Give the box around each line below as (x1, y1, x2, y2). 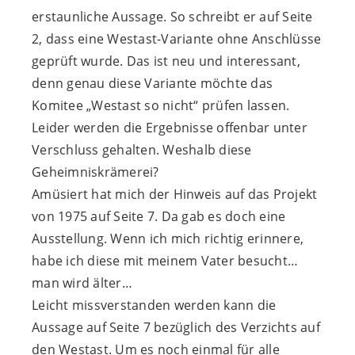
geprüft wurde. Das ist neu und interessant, (32, 52, 300, 71)
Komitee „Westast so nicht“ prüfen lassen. (32, 97, 290, 115)
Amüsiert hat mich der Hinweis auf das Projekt (32, 185, 318, 204)
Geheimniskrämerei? (32, 163, 159, 181)
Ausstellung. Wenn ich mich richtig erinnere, (32, 230, 303, 248)
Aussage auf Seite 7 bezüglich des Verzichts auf (32, 319, 320, 337)
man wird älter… (32, 274, 132, 292)
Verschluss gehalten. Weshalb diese (32, 141, 252, 159)
